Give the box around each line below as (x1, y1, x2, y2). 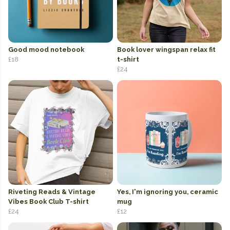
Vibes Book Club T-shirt (8, 198, 89, 206)
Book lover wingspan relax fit (117, 46, 216, 54)
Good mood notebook (8, 46, 84, 54)
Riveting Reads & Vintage (8, 188, 95, 196)
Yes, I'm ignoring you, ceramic (117, 188, 218, 196)
